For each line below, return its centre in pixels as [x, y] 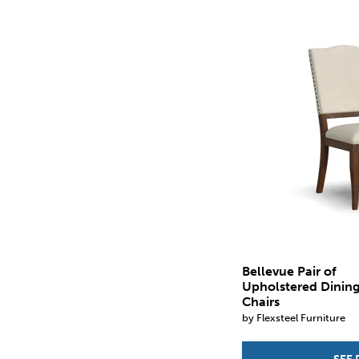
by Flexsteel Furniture [294, 317]
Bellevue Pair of [290, 271]
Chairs [261, 301]
